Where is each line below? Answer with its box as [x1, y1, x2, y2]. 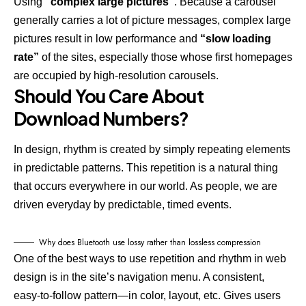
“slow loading [200, 32, 271, 44]
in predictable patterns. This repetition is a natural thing [14, 161, 278, 173]
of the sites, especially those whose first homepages [39, 51, 292, 63]
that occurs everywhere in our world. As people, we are [14, 180, 277, 192]
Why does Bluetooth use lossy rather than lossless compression [39, 236, 261, 249]
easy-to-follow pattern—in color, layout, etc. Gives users [14, 289, 281, 301]
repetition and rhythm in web [150, 252, 286, 264]
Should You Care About [14, 84, 204, 107]
